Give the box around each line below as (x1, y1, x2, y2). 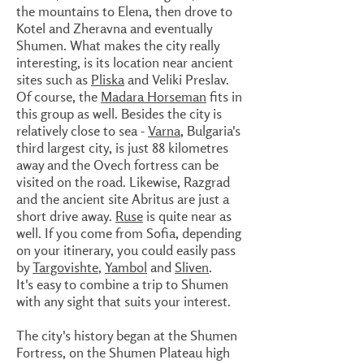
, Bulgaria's (180, 122, 240, 139)
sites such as (16, 71, 91, 88)
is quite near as (143, 207, 232, 224)
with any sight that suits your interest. (16, 292, 231, 310)
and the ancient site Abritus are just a (16, 190, 229, 207)
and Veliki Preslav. (124, 71, 229, 88)
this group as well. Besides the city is (16, 105, 222, 122)
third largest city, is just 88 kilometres (16, 139, 228, 156)
